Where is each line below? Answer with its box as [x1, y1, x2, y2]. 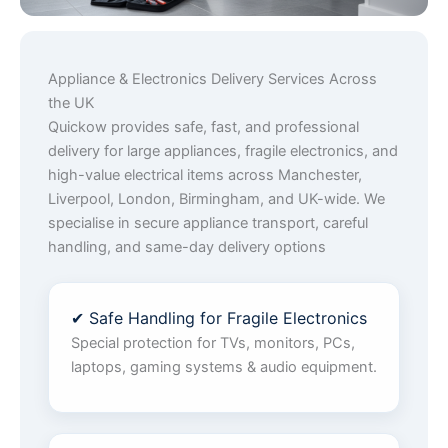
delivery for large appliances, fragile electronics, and [48, 141, 398, 160]
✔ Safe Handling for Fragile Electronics [71, 307, 367, 328]
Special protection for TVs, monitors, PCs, [71, 333, 355, 352]
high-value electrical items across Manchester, [48, 165, 362, 184]
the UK [48, 93, 95, 112]
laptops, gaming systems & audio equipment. [71, 357, 377, 376]
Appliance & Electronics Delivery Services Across [48, 69, 377, 88]
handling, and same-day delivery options [48, 237, 326, 256]
